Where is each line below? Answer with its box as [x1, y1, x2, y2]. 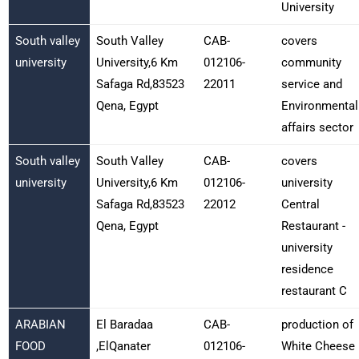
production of [280, 317, 353, 332]
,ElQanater [95, 338, 151, 353]
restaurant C [280, 283, 347, 298]
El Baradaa [95, 317, 153, 332]
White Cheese [280, 338, 355, 353]
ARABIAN [14, 317, 66, 332]
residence [280, 261, 333, 276]
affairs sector [280, 119, 353, 135]
